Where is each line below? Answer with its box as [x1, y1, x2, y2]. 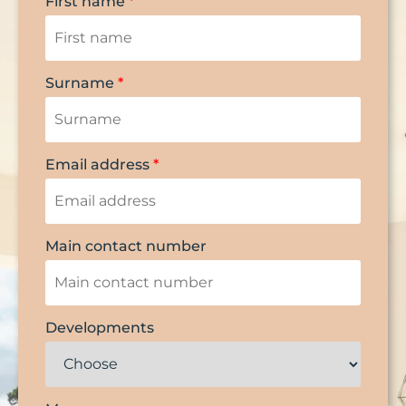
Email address [45, 155, 153, 173]
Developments [45, 318, 154, 336]
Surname [45, 73, 118, 92]
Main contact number [45, 237, 207, 255]
